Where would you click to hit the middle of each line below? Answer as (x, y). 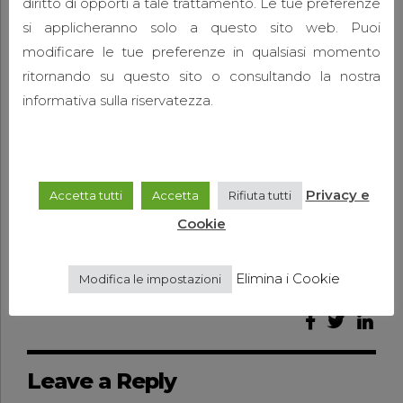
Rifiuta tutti (260, 196)
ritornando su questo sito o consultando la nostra (201, 76)
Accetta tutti (85, 196)
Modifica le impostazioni (150, 279)
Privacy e (337, 195)
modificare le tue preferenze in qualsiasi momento (201, 52)
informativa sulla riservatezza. (118, 100)
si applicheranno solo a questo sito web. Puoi (201, 27)
